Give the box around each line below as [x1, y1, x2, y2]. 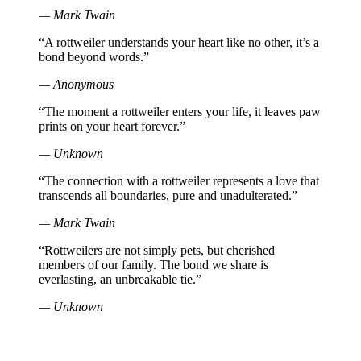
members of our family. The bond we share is [39, 257, 268, 272]
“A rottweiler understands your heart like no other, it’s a [39, 35, 319, 49]
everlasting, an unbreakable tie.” [39, 272, 201, 286]
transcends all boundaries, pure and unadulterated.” [39, 188, 297, 202]
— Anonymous [39, 77, 114, 91]
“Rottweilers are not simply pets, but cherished [39, 243, 275, 257]
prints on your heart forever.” [39, 118, 185, 133]
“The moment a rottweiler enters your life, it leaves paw [39, 104, 321, 118]
